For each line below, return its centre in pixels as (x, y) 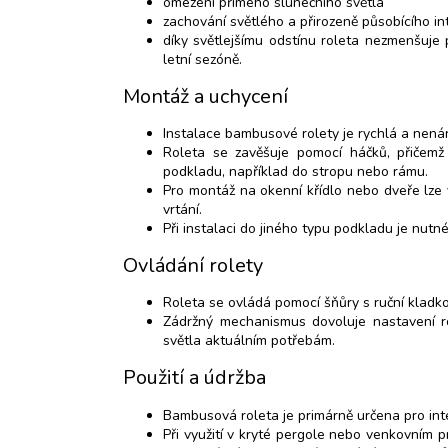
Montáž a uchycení (205, 96)
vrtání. (182, 210)
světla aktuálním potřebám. (249, 341)
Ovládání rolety (193, 265)
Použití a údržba (194, 377)
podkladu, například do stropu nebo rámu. (295, 172)
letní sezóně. (202, 60)
